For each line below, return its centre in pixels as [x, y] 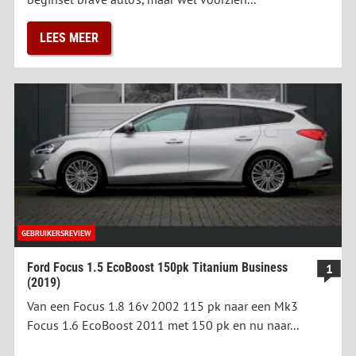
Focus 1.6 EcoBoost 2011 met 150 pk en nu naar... [163, 325]
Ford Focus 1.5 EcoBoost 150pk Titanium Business [157, 268]
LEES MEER [69, 38]
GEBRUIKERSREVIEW [56, 233]
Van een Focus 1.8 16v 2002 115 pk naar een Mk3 [163, 306]
